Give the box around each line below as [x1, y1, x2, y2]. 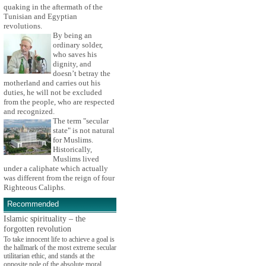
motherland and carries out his [4, 78, 100, 88]
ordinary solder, [53, 40, 103, 50]
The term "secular [53, 116, 109, 126]
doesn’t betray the [53, 69, 110, 78]
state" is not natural [53, 126, 115, 135]
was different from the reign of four [4, 173, 115, 183]
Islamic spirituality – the [4, 213, 85, 223]
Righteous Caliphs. [4, 183, 65, 192]
